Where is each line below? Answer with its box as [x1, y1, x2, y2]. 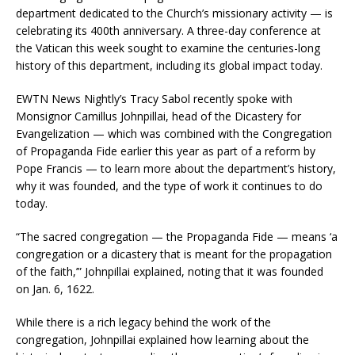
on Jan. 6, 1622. [16, 281, 94, 296]
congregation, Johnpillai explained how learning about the [16, 331, 309, 347]
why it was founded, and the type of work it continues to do [16, 177, 323, 193]
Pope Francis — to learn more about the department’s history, [16, 160, 336, 176]
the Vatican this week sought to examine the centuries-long [16, 40, 320, 55]
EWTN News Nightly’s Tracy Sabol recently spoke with [16, 90, 292, 106]
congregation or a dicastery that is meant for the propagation [16, 246, 332, 261]
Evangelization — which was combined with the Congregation [16, 125, 332, 141]
